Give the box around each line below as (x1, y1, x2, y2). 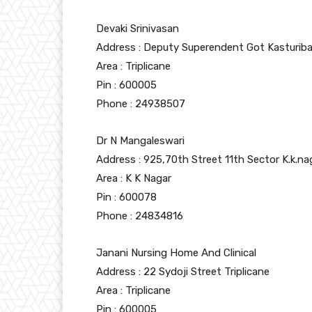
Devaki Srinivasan (96, 22, 179, 36)
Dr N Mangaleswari (96, 134, 185, 148)
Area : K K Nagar (96, 172, 171, 185)
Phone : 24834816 (96, 210, 183, 223)
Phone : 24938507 (96, 97, 185, 111)
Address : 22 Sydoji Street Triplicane (96, 265, 270, 279)
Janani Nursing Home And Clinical (96, 247, 256, 260)
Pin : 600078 (96, 191, 157, 204)
